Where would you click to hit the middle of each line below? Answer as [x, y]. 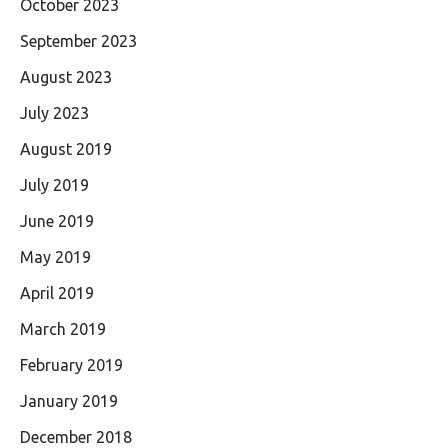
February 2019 [71, 365]
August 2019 [66, 149]
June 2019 [57, 221]
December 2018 [76, 437]
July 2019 [54, 185]
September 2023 [78, 41]
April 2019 [57, 293]
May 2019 [55, 257]
